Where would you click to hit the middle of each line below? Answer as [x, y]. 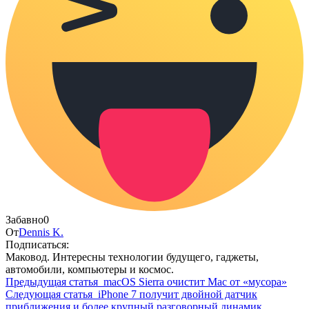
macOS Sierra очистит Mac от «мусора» [195, 282]
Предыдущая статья [52, 282]
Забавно [24, 220]
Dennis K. [41, 232]
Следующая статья [49, 295]
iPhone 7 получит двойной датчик [178, 295]
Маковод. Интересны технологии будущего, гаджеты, [132, 257]
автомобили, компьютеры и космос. [90, 270]
